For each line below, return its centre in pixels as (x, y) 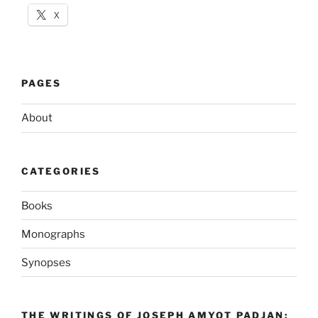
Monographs (53, 234)
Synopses (46, 262)
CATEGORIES (61, 171)
